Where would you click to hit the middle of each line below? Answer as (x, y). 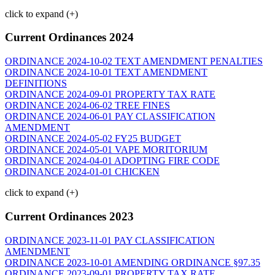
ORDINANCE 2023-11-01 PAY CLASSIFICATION (110, 240)
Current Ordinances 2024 (69, 37)
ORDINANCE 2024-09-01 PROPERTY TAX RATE (110, 95)
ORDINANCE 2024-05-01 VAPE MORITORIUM (106, 150)
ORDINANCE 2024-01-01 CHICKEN (82, 172)
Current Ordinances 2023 (69, 216)
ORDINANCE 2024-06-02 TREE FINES (87, 106)
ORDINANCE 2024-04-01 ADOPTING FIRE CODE (112, 161)
